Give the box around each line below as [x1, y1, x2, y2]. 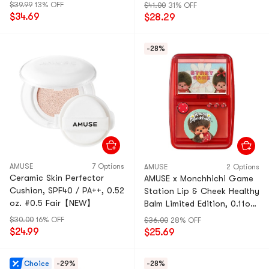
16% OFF [36, 216, 64, 224]
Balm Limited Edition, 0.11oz [144, 199, 255, 208]
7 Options [92, 162, 124, 171]
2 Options [226, 163, 259, 171]
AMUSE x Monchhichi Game [144, 174, 253, 183]
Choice [23, 259, 49, 268]
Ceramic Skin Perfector [10, 173, 104, 183]
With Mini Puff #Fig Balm [144, 211, 243, 221]
